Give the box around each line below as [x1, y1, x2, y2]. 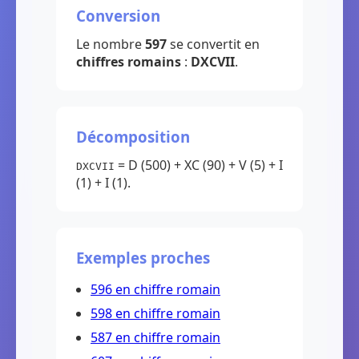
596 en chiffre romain [91, 280, 220, 298]
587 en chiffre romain [91, 329, 220, 346]
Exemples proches [76, 248, 210, 268]
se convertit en [167, 35, 260, 53]
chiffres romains [76, 53, 181, 71]
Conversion [76, 6, 160, 26]
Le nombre [76, 35, 145, 53]
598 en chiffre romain [91, 305, 220, 322]
